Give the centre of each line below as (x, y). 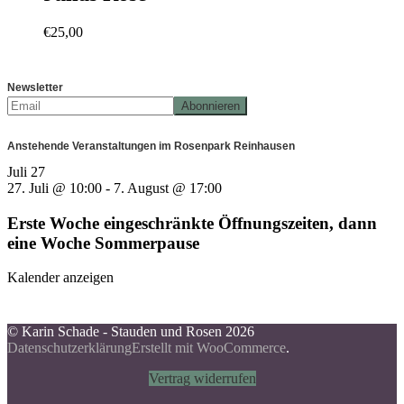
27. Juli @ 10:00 (55, 188)
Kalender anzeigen (60, 278)
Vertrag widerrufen (202, 379)
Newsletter (35, 87)
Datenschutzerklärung (69, 348)
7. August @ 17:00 (168, 188)
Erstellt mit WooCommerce (209, 348)
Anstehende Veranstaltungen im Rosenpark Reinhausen (151, 146)
